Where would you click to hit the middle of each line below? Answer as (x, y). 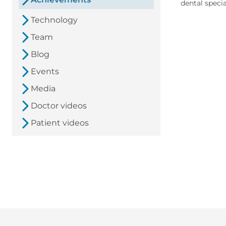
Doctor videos (59, 106)
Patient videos (60, 123)
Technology (54, 20)
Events (45, 72)
